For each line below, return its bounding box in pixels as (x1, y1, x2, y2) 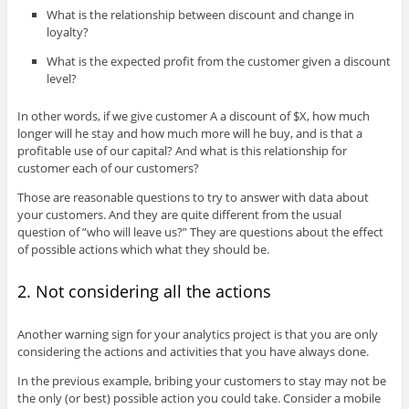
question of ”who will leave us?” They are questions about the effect (16, 223, 383, 240)
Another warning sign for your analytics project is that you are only (16, 326, 378, 343)
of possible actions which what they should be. (16, 240, 269, 257)
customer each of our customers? (16, 159, 199, 176)
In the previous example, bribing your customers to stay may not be (16, 372, 386, 390)
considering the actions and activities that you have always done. (16, 343, 369, 361)
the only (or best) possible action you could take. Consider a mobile (16, 390, 381, 407)
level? (47, 70, 78, 88)
